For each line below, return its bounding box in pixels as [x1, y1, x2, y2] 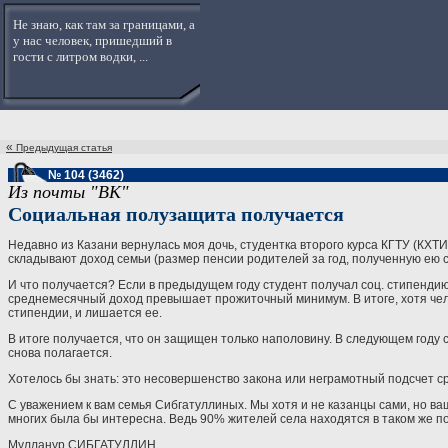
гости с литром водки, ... [13, 49, 148, 64]
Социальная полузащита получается [8, 203, 344, 225]
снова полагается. [8, 346, 112, 360]
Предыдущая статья [16, 142, 112, 153]
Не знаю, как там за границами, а [13, 17, 195, 32]
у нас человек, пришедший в [13, 33, 172, 48]
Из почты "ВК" [8, 182, 129, 202]
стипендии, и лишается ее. [8, 306, 162, 320]
